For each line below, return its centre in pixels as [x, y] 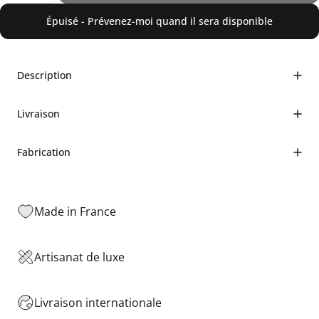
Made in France [75, 211]
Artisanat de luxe [79, 257]
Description [45, 75]
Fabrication [44, 152]
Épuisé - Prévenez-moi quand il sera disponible [159, 21]
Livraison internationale [98, 302]
